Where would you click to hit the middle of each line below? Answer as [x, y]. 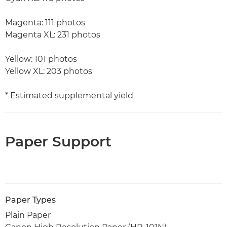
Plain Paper [28, 215]
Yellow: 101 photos [41, 59]
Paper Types [30, 200]
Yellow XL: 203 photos [49, 71]
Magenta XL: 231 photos [53, 34]
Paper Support [58, 141]
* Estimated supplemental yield [69, 95]
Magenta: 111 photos [45, 22]
